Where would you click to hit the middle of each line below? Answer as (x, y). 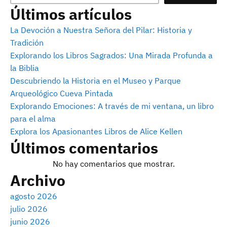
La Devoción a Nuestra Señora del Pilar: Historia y (101, 30)
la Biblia (25, 68)
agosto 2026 (34, 196)
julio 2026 (29, 209)
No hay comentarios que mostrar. (113, 164)
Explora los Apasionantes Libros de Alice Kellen (96, 131)
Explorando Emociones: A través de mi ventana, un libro (112, 106)
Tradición (27, 43)
